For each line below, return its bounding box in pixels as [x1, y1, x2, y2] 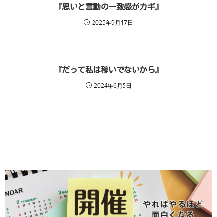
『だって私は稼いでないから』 [54, 66, 163, 74]
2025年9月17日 [92, 18, 133, 27]
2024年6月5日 [93, 81, 132, 90]
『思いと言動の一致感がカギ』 [54, 3, 163, 11]
